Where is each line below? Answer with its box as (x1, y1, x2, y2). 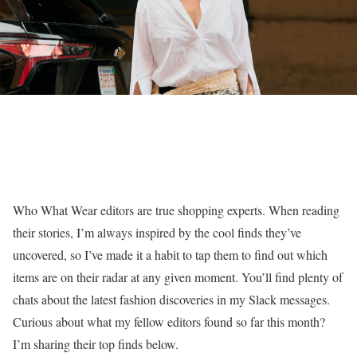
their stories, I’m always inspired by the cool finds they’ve (13, 224, 301, 241)
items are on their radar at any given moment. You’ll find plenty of (13, 269, 343, 285)
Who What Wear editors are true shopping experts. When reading (13, 202, 339, 218)
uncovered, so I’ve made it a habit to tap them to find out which (13, 246, 328, 263)
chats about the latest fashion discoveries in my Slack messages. (13, 291, 330, 308)
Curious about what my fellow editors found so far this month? (13, 313, 325, 330)
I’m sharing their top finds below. (13, 335, 178, 352)
